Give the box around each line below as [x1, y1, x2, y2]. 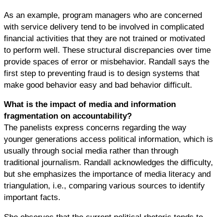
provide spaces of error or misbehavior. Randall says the [4, 57, 209, 66]
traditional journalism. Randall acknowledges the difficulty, [4, 158, 213, 167]
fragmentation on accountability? [4, 111, 132, 121]
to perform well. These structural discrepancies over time [4, 45, 211, 54]
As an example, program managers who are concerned [4, 10, 202, 19]
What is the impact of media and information [4, 100, 176, 109]
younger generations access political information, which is [4, 135, 213, 144]
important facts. [4, 193, 61, 202]
